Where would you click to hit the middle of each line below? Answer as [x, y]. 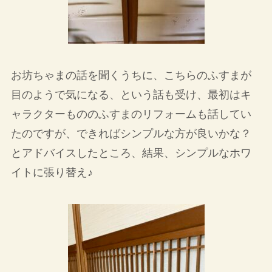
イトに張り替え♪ [52, 173]
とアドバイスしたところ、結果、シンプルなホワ [131, 153]
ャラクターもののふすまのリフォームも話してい [131, 114]
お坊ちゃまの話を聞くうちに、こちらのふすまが [131, 76]
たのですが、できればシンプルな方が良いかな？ [131, 134]
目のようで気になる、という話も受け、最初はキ [131, 95]
